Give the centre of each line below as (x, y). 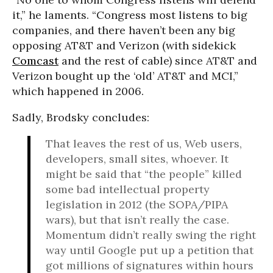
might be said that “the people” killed (144, 174)
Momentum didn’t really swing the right (151, 235)
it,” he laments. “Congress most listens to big (130, 15)
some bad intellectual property (128, 189)
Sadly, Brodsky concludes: (81, 117)
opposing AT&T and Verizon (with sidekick (124, 45)
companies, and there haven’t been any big (124, 30)
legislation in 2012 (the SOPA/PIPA (137, 204)
